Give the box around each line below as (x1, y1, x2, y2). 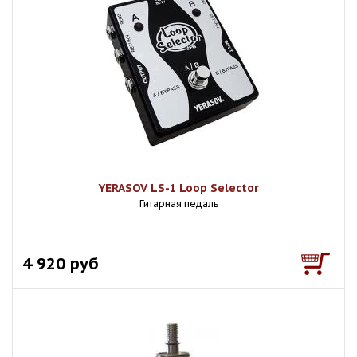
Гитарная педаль (139, 198, 218, 210)
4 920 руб (22, 253, 99, 274)
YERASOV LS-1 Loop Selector (98, 181, 259, 195)
